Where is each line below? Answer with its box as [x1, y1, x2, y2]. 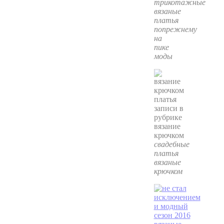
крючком [153, 167, 182, 176]
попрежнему [153, 25, 197, 34]
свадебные [153, 140, 189, 149]
